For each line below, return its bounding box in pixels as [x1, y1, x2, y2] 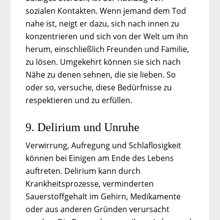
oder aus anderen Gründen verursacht [26, 203, 170, 215]
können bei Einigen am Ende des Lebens [26, 152, 174, 164]
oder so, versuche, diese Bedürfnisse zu [26, 82, 172, 93]
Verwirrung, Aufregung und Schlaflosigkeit [26, 139, 182, 151]
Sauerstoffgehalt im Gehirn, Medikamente [26, 191, 181, 202]
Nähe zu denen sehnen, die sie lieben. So [26, 69, 176, 80]
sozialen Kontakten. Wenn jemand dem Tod [26, 5, 187, 16]
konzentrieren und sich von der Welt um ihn [26, 30, 189, 42]
